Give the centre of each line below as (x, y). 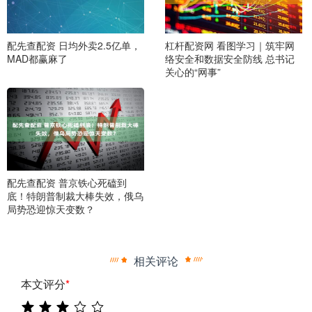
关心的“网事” (193, 71)
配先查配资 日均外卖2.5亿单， (74, 45)
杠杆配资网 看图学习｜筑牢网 (229, 45)
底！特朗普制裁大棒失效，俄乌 (75, 196)
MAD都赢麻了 (37, 58)
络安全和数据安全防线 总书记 (229, 58)
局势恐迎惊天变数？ (51, 209)
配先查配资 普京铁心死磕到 (67, 183)
